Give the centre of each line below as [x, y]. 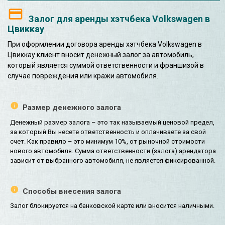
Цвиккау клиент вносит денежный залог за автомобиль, [101, 55]
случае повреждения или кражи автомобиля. [83, 76]
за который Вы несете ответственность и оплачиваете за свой [108, 132]
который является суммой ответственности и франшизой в [106, 66]
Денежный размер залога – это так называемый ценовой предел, [112, 122]
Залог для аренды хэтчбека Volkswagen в [119, 19]
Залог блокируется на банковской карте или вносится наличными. [112, 206]
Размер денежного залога [72, 108]
